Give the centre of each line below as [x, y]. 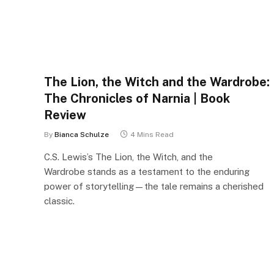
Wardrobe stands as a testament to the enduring [147, 171]
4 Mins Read [152, 134]
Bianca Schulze [82, 134]
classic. [59, 201]
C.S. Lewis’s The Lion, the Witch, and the [128, 157]
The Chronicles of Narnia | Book [137, 98]
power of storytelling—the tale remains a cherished [154, 186]
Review [65, 115]
